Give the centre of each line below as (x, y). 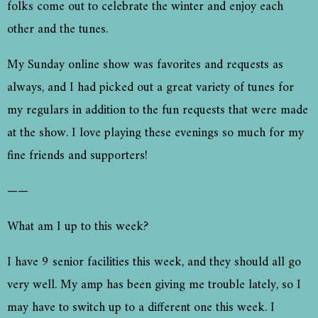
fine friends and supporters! (77, 156)
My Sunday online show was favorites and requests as (145, 65)
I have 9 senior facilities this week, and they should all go (154, 263)
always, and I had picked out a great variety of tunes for (150, 88)
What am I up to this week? (78, 227)
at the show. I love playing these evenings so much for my (155, 133)
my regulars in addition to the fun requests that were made (158, 111)
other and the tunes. (57, 30)
